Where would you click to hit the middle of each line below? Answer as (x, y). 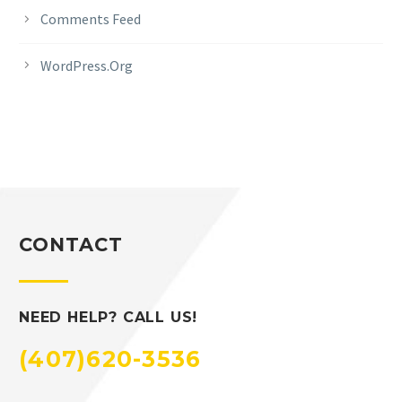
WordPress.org (87, 65)
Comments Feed (91, 19)
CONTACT (71, 245)
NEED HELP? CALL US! (109, 318)
